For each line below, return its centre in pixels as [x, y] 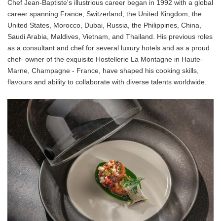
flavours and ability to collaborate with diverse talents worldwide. [107, 82]
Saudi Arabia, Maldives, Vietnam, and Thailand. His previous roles [110, 37]
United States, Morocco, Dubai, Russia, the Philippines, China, [104, 25]
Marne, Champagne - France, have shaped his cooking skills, [103, 71]
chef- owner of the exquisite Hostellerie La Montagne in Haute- [105, 59]
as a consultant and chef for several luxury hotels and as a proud [109, 48]
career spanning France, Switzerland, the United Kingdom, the [105, 14]
